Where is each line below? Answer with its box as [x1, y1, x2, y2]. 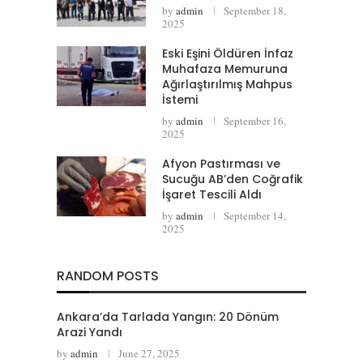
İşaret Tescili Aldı [162, 186, 262, 203]
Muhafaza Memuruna [162, 61, 288, 78]
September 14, [224, 208, 286, 224]
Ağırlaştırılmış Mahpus [162, 76, 293, 93]
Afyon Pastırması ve [162, 156, 280, 173]
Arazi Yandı [57, 324, 122, 341]
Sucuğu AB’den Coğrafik [162, 171, 303, 188]
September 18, [224, 3, 286, 19]
